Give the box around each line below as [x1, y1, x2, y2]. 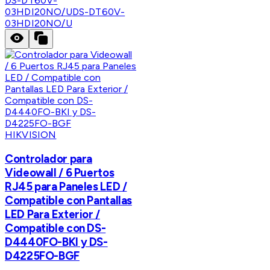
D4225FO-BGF [5, 249, 80, 263]
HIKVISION [5, 129, 57, 141]
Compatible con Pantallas [5, 193, 133, 208]
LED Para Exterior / [5, 207, 100, 222]
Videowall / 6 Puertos [5, 166, 115, 180]
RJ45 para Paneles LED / [5, 180, 127, 194]
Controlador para [5, 152, 93, 166]
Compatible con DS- [5, 221, 106, 236]
